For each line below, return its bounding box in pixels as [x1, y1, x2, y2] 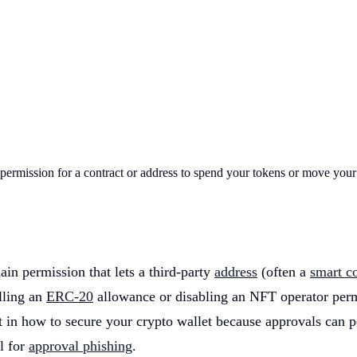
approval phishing [29, 338, 132, 355]
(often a [257, 264, 310, 280]
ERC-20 [46, 288, 93, 305]
